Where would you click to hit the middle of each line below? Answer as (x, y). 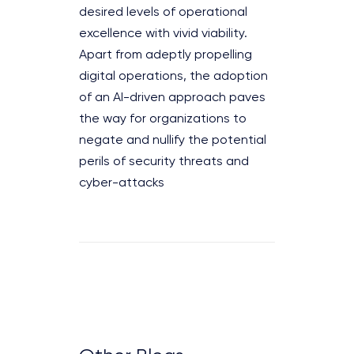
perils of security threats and (164, 162)
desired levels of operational (163, 12)
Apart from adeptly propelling (166, 55)
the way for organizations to (163, 119)
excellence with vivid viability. (163, 34)
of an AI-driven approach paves (172, 98)
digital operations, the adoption (173, 76)
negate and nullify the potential (173, 140)
